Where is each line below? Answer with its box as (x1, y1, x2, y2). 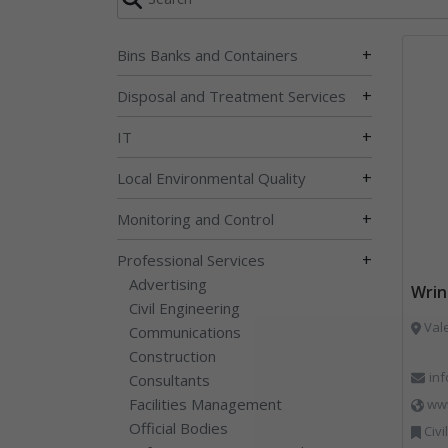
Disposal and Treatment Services (117, 85, 346, 106)
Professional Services (117, 249, 265, 270)
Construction (129, 345, 216, 366)
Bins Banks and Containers (117, 44, 298, 65)
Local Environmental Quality (117, 167, 306, 188)
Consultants (129, 369, 210, 390)
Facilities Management (129, 393, 282, 414)
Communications (129, 321, 241, 342)
